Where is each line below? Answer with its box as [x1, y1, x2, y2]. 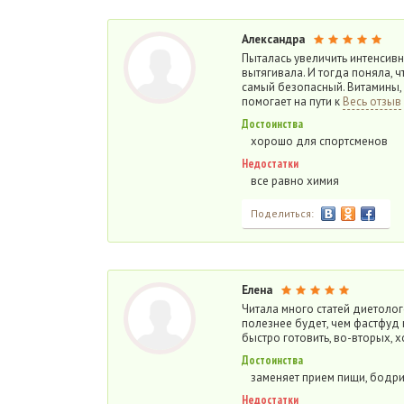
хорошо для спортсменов [251, 133, 388, 149]
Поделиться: [251, 207, 314, 220]
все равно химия [251, 173, 339, 188]
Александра [242, 32, 305, 47]
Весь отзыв [343, 94, 401, 109]
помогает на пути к [242, 94, 343, 109]
